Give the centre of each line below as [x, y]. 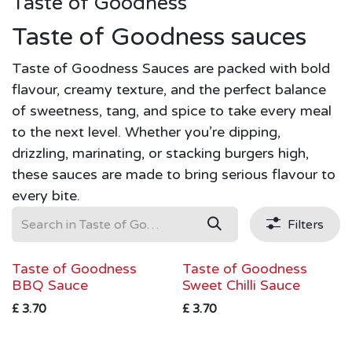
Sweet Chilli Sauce [241, 286]
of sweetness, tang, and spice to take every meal [172, 111]
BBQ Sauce [50, 286]
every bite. [46, 196]
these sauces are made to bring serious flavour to [174, 174]
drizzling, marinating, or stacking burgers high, [160, 153]
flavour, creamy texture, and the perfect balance [169, 90]
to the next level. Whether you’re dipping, [146, 132]
